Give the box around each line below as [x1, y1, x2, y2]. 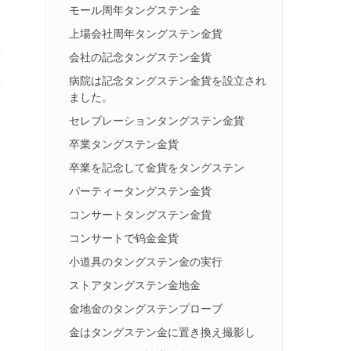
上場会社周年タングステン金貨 [69, 25, 223, 41]
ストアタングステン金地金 [69, 277, 201, 292]
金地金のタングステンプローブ [69, 300, 223, 316]
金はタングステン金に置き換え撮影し [69, 324, 255, 339]
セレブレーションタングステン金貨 [69, 112, 244, 128]
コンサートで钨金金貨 [69, 230, 179, 245]
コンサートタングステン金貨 [69, 206, 212, 222]
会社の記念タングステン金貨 [69, 49, 212, 64]
